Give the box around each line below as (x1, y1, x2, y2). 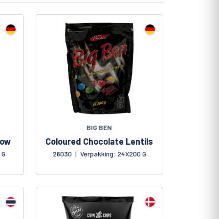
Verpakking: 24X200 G (78, 150, 146, 158)
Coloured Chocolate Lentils (45, 136, 153, 147)
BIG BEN (87, 123, 112, 132)
